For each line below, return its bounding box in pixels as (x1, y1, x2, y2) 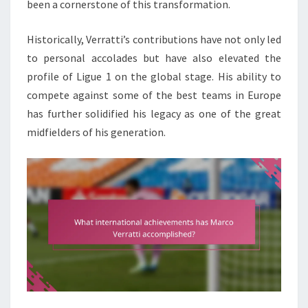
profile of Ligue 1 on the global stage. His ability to (27, 69, 281, 83)
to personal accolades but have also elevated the (27, 50, 281, 65)
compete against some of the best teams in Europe (27, 87, 281, 102)
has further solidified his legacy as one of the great (27, 106, 281, 120)
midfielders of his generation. (27, 124, 166, 139)
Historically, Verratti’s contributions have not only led (27, 32, 281, 46)
